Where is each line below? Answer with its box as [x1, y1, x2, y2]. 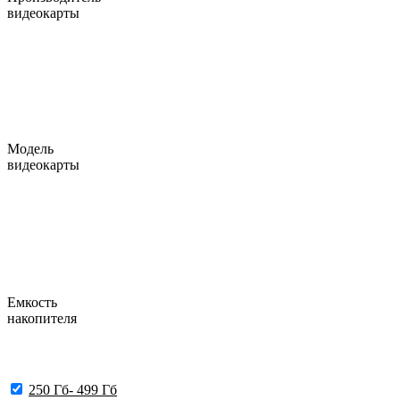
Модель [7, 140, 54, 156]
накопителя [7, 311, 77, 327]
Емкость [7, 295, 57, 311]
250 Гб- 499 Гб [29, 381, 117, 397]
